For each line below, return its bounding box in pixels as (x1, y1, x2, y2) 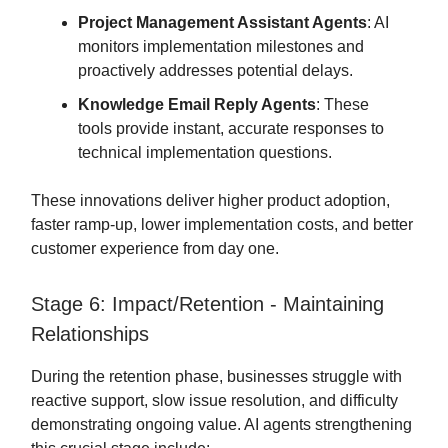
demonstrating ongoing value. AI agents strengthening (31, 416, 412, 434)
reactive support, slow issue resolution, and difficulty (31, 392, 398, 410)
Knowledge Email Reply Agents (78, 96, 316, 114)
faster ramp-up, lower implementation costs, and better (31, 216, 413, 234)
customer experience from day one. (31, 240, 279, 258)
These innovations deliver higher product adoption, (31, 192, 390, 210)
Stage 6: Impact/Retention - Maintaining (31, 293, 384, 316)
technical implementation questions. (78, 144, 332, 162)
